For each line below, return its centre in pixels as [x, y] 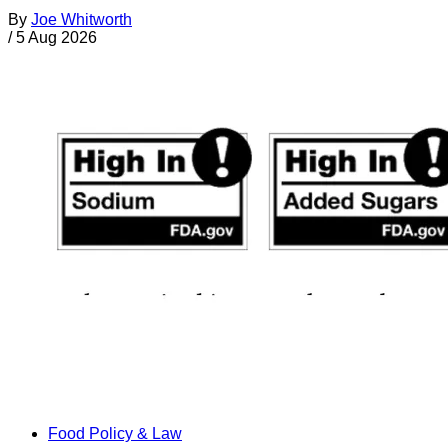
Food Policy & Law [115, 433]
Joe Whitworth [81, 19]
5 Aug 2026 [56, 37]
